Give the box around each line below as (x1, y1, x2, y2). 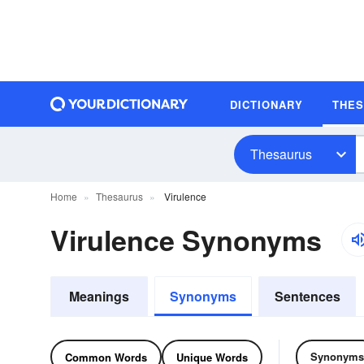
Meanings (69, 287, 129, 305)
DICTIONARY (230, 96, 303, 112)
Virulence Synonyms (50, 220, 322, 259)
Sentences (274, 287, 340, 305)
